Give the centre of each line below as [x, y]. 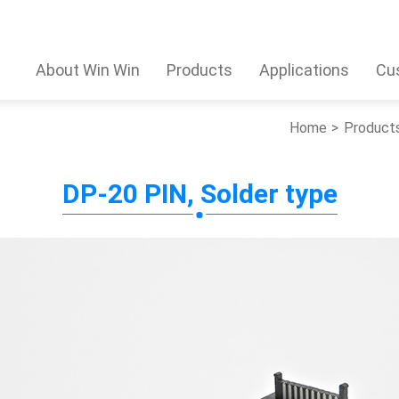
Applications [304, 69]
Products [199, 69]
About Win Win [88, 69]
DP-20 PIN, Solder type [199, 194]
